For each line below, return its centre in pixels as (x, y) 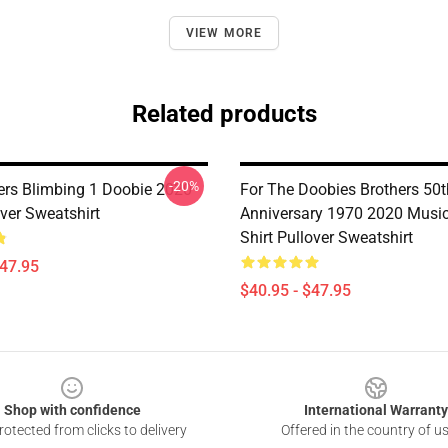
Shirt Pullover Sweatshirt (326, 237)
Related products (224, 114)
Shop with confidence (72, 410)
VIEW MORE (224, 33)
